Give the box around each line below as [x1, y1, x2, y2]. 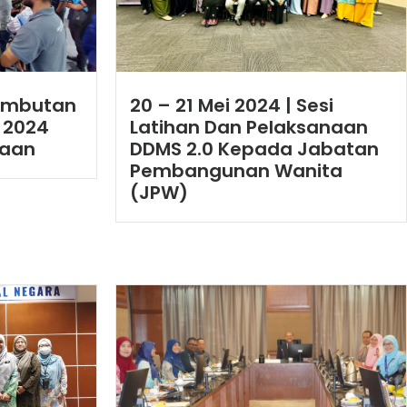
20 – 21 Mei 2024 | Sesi [130, 92, 333, 118]
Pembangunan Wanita [130, 157, 342, 184]
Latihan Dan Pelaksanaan [130, 114, 368, 140]
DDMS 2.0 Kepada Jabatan [130, 135, 379, 162]
